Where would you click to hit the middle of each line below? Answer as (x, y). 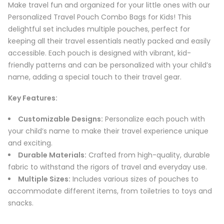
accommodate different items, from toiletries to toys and (110, 191)
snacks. (21, 203)
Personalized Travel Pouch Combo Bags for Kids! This (100, 17)
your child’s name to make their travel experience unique (108, 131)
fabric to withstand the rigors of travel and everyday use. (107, 167)
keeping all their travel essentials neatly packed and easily (109, 41)
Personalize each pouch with (154, 119)
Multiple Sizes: (44, 179)
